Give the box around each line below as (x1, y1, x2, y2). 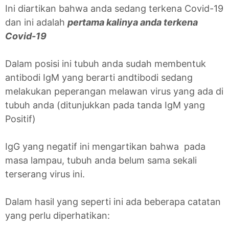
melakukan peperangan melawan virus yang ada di (5, 85, 223, 97)
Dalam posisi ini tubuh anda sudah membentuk (5, 58, 206, 69)
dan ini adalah (5, 16, 67, 28)
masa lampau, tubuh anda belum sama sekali (5, 154, 197, 166)
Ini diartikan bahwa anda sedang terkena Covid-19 (5, 3, 223, 14)
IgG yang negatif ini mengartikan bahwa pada (5, 141, 205, 152)
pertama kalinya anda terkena (67, 16, 198, 28)
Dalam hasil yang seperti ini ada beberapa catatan (5, 196, 221, 207)
